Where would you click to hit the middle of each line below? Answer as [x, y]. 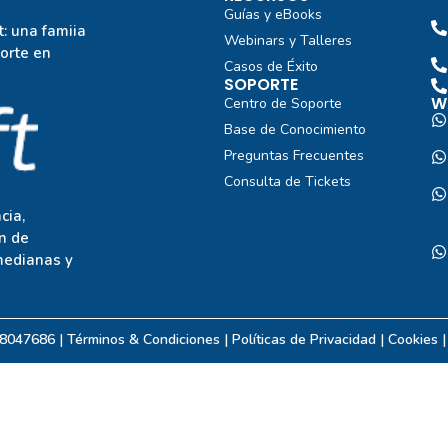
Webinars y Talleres [287, 41]
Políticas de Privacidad [304, 339]
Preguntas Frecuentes [293, 156]
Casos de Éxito [270, 67]
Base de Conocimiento [294, 130]
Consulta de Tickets [287, 182]
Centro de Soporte [282, 104]
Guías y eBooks [272, 15]
